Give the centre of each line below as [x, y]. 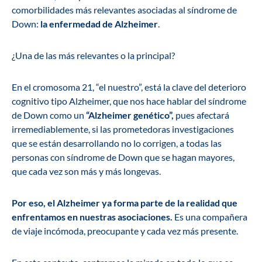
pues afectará [201, 115]
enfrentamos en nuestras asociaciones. [92, 217]
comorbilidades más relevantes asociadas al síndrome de [124, 10]
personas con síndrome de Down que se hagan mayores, [123, 157]
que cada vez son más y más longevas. [86, 171]
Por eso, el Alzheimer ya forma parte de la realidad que [125, 203]
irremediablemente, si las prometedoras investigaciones [123, 129]
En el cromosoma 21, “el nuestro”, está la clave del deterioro [129, 87]
